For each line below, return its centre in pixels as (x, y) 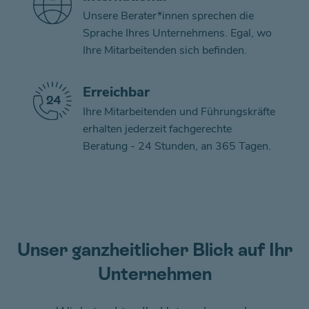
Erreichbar (116, 92)
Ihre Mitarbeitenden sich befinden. (165, 50)
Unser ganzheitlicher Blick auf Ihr (154, 250)
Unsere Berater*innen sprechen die (168, 16)
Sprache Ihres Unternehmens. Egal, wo (177, 33)
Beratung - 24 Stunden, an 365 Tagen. (177, 146)
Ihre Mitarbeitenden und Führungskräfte (179, 112)
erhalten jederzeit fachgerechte (157, 129)
